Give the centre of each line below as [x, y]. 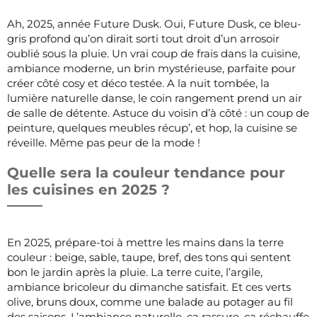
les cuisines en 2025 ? [88, 189]
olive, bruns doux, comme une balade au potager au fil [150, 301]
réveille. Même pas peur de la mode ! [104, 142]
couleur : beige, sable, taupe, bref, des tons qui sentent [149, 257]
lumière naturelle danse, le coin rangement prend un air [155, 98]
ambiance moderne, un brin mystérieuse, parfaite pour [151, 68]
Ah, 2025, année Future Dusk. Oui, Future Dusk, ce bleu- [154, 23]
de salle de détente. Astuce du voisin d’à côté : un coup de [158, 113]
